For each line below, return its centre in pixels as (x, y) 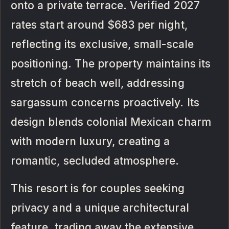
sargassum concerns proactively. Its (105, 102)
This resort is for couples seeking (98, 188)
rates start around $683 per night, (99, 25)
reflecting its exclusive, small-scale (102, 44)
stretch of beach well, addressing (98, 83)
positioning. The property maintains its (111, 63)
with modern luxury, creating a (90, 141)
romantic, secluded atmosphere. (95, 161)
